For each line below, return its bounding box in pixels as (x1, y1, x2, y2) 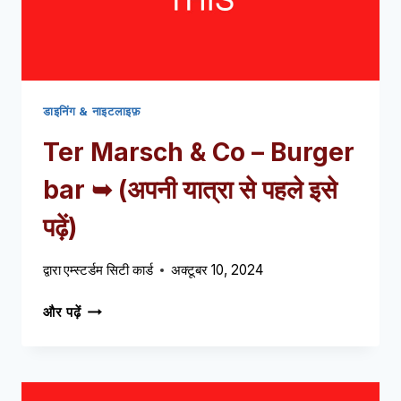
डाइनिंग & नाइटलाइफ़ (43, 104, 141, 119)
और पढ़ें (43, 303, 81, 320)
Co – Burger (212, 136, 354, 167)
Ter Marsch (43, 136, 183, 167)
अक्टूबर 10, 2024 (171, 260, 264, 278)
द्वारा (43, 260, 61, 278)
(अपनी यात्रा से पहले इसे (112, 174, 337, 205)
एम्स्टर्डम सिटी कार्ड (64, 260, 154, 278)
